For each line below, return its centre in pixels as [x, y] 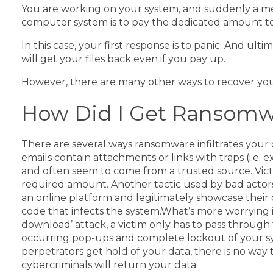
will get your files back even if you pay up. [123, 58]
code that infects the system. [91, 211]
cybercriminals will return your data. [111, 264]
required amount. [66, 184]
